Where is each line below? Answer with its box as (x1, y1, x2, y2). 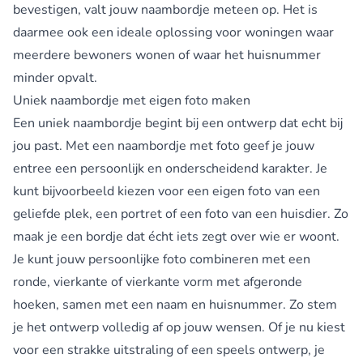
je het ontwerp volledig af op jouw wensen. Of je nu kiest (13, 318, 345, 336)
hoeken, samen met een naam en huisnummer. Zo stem (13, 295, 337, 314)
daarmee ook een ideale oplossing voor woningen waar (13, 23, 334, 41)
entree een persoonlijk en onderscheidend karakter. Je (13, 159, 327, 177)
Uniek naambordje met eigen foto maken (13, 91, 250, 109)
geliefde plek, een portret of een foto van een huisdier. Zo (13, 204, 348, 223)
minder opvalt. (13, 68, 97, 87)
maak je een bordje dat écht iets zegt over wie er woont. (13, 227, 340, 246)
